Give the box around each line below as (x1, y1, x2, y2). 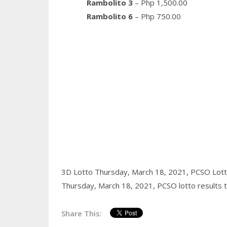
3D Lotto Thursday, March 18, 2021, (61, 167, 191, 177)
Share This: (61, 208, 102, 219)
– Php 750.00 (132, 11, 181, 22)
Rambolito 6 (86, 11, 133, 22)
